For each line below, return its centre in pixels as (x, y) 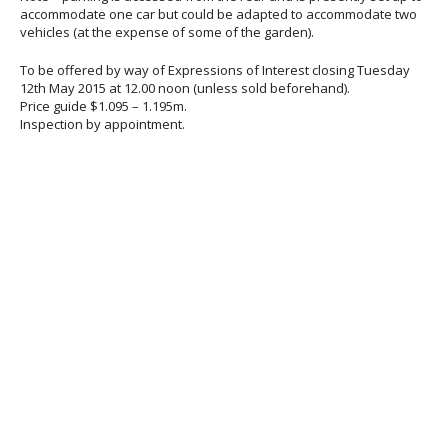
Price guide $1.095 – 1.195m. (103, 106)
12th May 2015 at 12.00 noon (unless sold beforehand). (185, 88)
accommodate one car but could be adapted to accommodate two (218, 14)
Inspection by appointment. (102, 124)
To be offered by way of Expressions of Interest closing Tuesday (215, 70)
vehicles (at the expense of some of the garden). (167, 32)
